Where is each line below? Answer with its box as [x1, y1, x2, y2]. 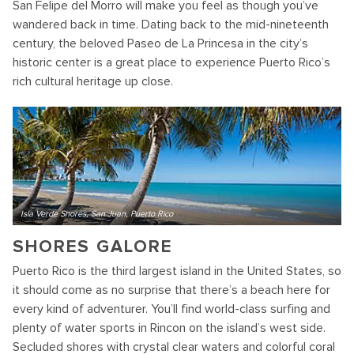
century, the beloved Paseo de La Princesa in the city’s [13, 35, 308, 51]
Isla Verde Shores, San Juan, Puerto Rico [21, 208, 173, 219]
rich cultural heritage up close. [13, 73, 173, 89]
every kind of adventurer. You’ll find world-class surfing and [13, 300, 330, 317]
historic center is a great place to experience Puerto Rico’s [13, 54, 330, 70]
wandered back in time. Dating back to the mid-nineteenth [13, 16, 329, 32]
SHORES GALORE [13, 235, 172, 258]
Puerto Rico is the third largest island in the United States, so [13, 262, 341, 279]
